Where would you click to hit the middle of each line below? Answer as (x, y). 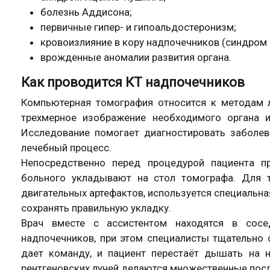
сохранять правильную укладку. (96, 208)
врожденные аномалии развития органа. (136, 57)
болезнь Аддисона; (86, 12)
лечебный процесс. (66, 148)
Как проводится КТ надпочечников (133, 82)
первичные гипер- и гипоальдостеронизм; (138, 27)
